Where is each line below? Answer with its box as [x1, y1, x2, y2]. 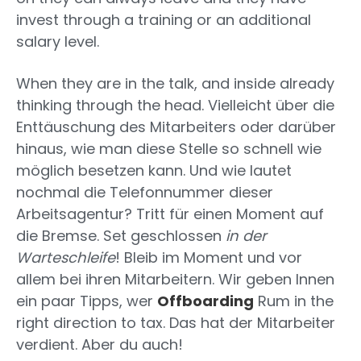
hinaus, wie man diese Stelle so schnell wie [16, 139, 322, 160]
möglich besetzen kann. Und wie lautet [16, 160, 292, 181]
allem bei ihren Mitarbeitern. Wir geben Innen [16, 269, 334, 290]
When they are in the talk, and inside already [16, 73, 334, 94]
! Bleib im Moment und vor [115, 247, 302, 268]
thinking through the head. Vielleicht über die [16, 95, 334, 116]
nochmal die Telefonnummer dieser [16, 182, 273, 203]
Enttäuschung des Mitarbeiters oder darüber [16, 117, 336, 138]
